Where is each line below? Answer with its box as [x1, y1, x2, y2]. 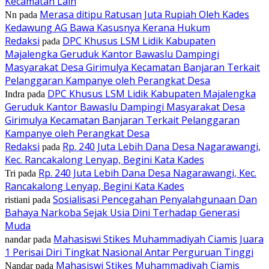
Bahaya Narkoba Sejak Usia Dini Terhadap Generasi [5, 205, 240, 219]
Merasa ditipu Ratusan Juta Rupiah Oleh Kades [40, 7, 249, 21]
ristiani [5, 194, 30, 205]
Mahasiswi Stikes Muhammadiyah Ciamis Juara [53, 232, 264, 246]
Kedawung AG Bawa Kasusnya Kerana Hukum [5, 20, 210, 34]
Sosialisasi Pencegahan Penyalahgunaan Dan [53, 192, 257, 206]
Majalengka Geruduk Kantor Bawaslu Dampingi [5, 47, 219, 61]
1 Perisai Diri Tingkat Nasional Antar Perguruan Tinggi [5, 245, 253, 259]
